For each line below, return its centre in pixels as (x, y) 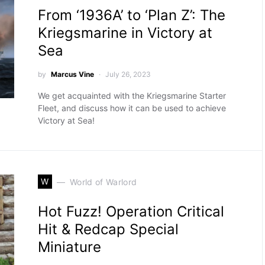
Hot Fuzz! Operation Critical (131, 211)
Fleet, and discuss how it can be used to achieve (132, 108)
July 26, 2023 (128, 74)
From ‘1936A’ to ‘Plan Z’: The (131, 15)
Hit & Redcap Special (108, 229)
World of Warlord (103, 182)
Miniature (69, 247)
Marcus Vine (72, 74)
